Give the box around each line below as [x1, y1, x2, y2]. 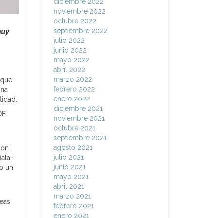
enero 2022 [53, 95, 90, 103]
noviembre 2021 [53, 114, 105, 122]
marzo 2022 [53, 75, 92, 83]
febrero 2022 [53, 85, 95, 93]
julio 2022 [53, 36, 85, 44]
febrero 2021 [53, 202, 94, 210]
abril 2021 [53, 182, 84, 190]
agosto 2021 [53, 144, 92, 151]
